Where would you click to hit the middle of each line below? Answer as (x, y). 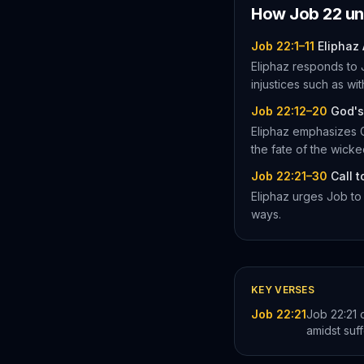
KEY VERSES (283, 290)
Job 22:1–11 (283, 46)
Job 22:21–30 (289, 176)
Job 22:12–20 (289, 111)
